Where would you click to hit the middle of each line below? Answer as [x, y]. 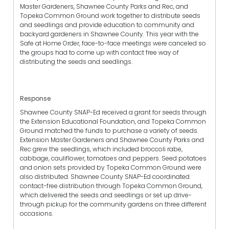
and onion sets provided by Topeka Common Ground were [111, 168]
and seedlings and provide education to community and [107, 25]
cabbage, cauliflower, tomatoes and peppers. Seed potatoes [113, 158]
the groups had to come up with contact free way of [99, 52]
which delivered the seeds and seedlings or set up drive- [106, 195]
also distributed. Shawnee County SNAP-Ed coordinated [105, 177]
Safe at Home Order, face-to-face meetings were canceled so [113, 43]
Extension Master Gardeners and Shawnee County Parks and [112, 140]
